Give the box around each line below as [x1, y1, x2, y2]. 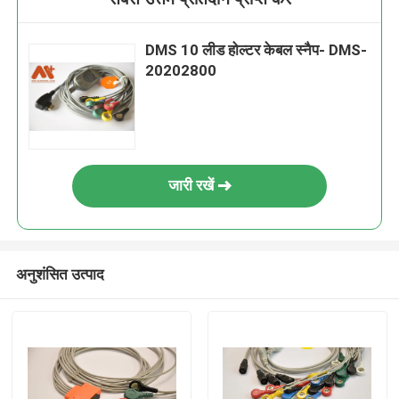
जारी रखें [167, 176, 214, 195]
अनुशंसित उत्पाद [15, 265, 104, 283]
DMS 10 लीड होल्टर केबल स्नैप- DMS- [145, 41, 368, 60]
